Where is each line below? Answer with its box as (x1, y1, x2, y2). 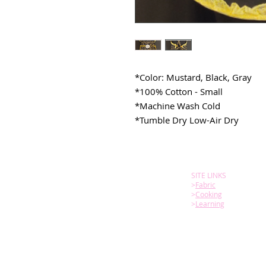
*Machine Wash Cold (135, 100, 220, 112)
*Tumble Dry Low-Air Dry (135, 114, 239, 126)
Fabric (195, 180, 216, 189)
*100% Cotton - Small (135, 85, 223, 97)
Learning (195, 199, 224, 208)
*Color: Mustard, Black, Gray (135, 71, 252, 83)
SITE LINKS (191, 170, 226, 180)
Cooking (195, 189, 222, 199)
